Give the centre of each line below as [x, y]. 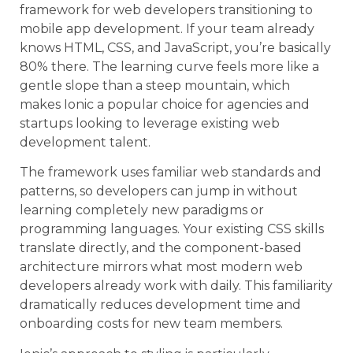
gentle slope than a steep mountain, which [155, 85]
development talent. [85, 142]
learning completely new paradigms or [142, 210]
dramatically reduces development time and [160, 305]
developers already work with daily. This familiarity [176, 286]
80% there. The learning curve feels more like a [169, 66]
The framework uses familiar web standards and [171, 173]
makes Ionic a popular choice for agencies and [165, 104]
